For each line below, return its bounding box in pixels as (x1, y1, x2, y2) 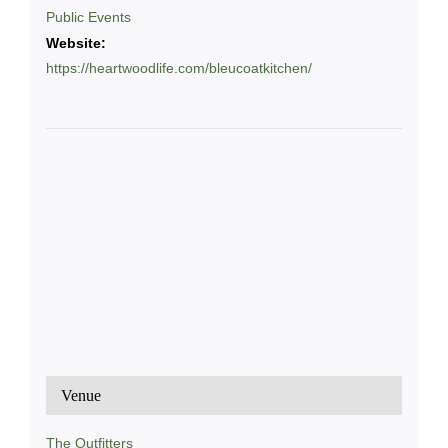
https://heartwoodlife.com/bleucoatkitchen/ (45, 65, 312, 82)
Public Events (45, 14, 131, 31)
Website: (45, 40, 106, 57)
